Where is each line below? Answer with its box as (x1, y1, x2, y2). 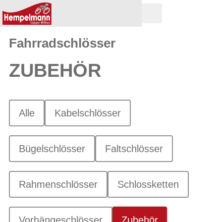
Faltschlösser (105, 143, 163, 154)
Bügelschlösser (19, 143, 85, 154)
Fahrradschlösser (9, 36, 115, 50)
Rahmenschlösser (19, 179, 98, 190)
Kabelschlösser (55, 108, 121, 118)
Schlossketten (117, 179, 179, 190)
